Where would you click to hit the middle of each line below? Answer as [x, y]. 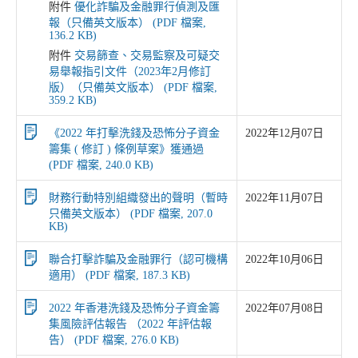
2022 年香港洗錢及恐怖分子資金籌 [134, 308]
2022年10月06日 [284, 259]
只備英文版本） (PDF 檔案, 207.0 [131, 214]
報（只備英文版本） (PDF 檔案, [127, 23]
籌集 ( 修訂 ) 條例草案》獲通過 [126, 149]
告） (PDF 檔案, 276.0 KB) [114, 340]
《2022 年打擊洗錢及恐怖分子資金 [134, 133]
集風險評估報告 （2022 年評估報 [130, 324]
